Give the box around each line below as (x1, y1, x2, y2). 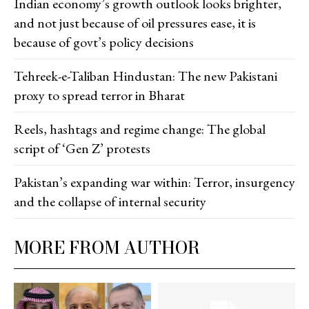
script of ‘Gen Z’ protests (14, 139, 150, 157)
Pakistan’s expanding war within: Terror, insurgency (14, 172, 295, 191)
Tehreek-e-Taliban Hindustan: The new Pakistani (14, 66, 277, 85)
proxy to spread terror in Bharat (14, 86, 185, 104)
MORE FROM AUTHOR (14, 234, 200, 261)
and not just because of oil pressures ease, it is (14, 13, 256, 32)
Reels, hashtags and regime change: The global (14, 119, 266, 138)
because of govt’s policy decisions (14, 32, 194, 51)
